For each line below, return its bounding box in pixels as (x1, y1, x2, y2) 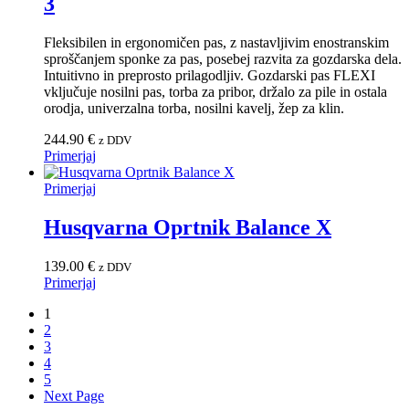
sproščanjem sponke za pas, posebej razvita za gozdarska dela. (44, 50, 402, 67)
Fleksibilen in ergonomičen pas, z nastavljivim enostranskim (44, 34, 389, 50)
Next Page (44, 387, 104, 404)
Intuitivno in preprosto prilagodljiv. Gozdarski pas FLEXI (44, 67, 375, 83)
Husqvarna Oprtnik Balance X (44, 215, 331, 239)
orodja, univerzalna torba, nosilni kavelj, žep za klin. (44, 100, 344, 116)
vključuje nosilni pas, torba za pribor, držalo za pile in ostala (44, 83, 387, 100)
